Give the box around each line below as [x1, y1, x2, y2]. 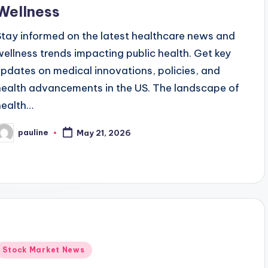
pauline [18, 127, 49, 138]
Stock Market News [2, 245, 85, 255]
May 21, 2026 [77, 127, 132, 138]
